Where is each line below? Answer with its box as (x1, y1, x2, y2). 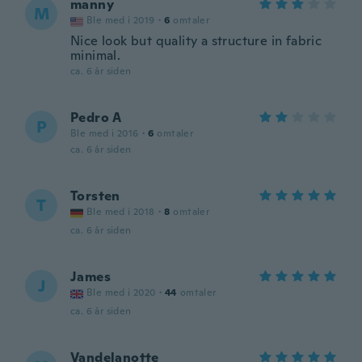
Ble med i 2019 (86, 14, 155, 27)
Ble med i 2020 (86, 286, 156, 299)
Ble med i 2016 (70, 127, 139, 140)
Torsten (70, 187, 120, 204)
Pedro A (70, 109, 122, 126)
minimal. (70, 47, 121, 64)
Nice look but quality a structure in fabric (70, 32, 322, 49)
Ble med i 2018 (86, 205, 155, 218)
